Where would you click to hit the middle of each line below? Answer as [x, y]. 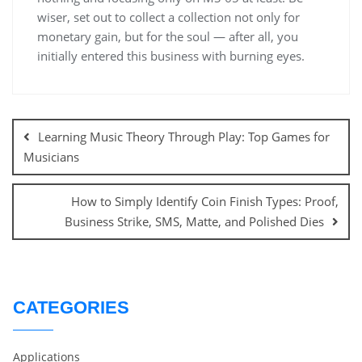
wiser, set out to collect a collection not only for [168, 17]
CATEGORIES [71, 307]
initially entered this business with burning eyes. [171, 55]
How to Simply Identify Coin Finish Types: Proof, [205, 201]
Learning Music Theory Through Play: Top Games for [184, 136]
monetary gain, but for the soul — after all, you [168, 36]
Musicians [51, 156]
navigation [55, 124]
